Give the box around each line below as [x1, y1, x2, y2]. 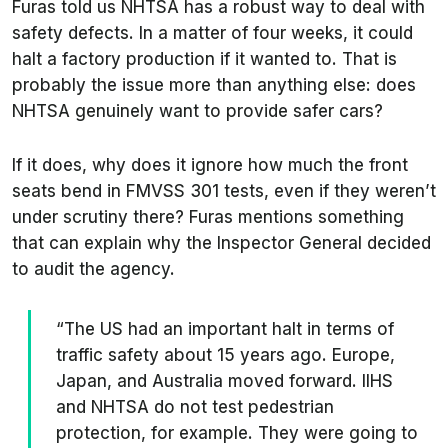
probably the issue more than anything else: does [12, 75, 416, 95]
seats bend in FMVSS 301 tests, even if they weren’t [12, 181, 436, 201]
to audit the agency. [12, 259, 175, 279]
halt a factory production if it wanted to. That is [12, 49, 397, 69]
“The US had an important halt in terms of [56, 319, 394, 339]
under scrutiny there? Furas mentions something [12, 207, 404, 227]
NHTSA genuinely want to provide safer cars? [12, 101, 388, 121]
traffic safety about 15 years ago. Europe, [56, 345, 395, 365]
